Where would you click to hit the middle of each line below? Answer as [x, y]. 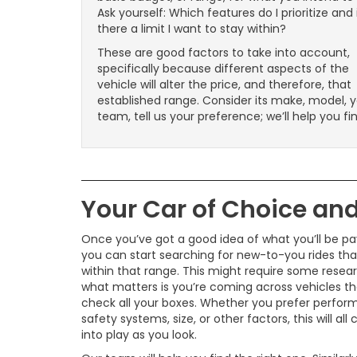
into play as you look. [139, 335]
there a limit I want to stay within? [192, 29]
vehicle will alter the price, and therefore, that [224, 85]
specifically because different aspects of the [223, 69]
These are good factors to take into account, [224, 53]
